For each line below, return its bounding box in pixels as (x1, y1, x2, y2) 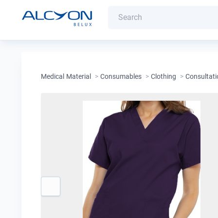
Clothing (151, 73, 176, 80)
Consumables (100, 73, 142, 80)
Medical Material (41, 73, 91, 80)
